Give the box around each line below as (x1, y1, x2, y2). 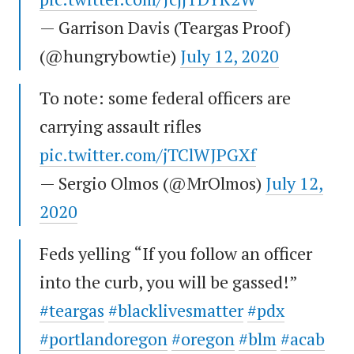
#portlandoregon (40, 327, 168, 351)
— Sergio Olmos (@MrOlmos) (40, 171, 265, 195)
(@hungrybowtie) (40, 44, 180, 68)
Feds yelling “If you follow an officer (40, 242, 312, 265)
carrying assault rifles (40, 115, 201, 138)
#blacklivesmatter (108, 299, 243, 322)
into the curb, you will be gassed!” (40, 270, 297, 294)
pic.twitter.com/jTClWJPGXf (40, 143, 256, 167)
